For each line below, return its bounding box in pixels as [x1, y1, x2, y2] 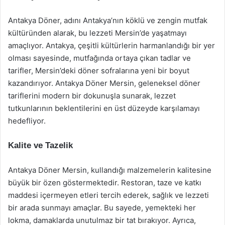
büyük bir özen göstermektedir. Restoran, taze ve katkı [8, 178, 201, 187]
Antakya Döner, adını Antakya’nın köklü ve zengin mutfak [8, 16, 207, 25]
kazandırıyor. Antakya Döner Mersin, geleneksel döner [8, 78, 200, 88]
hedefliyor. [8, 116, 46, 126]
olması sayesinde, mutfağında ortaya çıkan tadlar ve [8, 53, 191, 63]
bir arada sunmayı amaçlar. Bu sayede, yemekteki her [8, 203, 196, 212]
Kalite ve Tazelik [8, 141, 73, 150]
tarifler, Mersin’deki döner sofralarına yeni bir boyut [8, 66, 189, 75]
